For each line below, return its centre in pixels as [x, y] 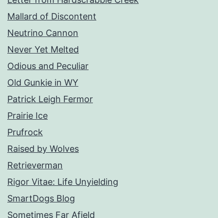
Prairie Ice [27, 116]
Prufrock [25, 132]
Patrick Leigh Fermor [50, 99]
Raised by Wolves [43, 149]
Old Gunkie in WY [43, 83]
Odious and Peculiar [48, 66]
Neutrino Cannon [43, 33]
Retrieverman [35, 165]
